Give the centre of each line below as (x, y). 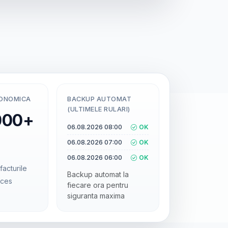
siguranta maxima (96, 196)
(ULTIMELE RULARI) (99, 109)
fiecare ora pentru (98, 185)
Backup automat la (98, 175)
